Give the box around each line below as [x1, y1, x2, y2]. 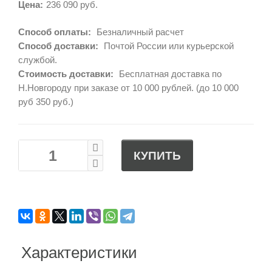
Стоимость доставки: [18, 69, 114, 80]
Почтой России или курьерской [101, 41, 234, 52]
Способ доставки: [18, 41, 98, 52]
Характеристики [21, 243, 137, 262]
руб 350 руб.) [18, 97, 73, 107]
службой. [18, 55, 57, 66]
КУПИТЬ [134, 149, 181, 162]
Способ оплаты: [18, 27, 91, 38]
